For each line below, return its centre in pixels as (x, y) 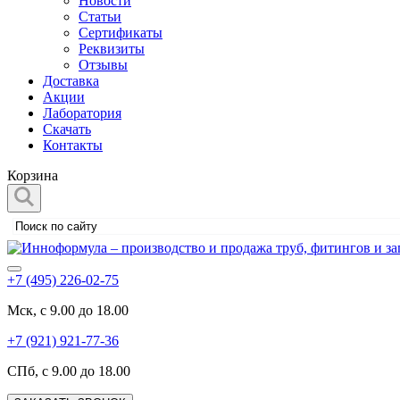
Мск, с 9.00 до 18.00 (68, 310)
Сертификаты (121, 33)
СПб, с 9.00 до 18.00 (69, 371)
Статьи (100, 17)
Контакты (73, 145)
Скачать (67, 129)
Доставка (71, 81)
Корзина (33, 175)
